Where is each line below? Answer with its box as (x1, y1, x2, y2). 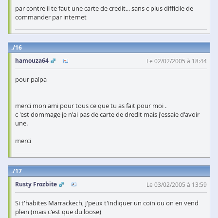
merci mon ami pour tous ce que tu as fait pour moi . (15, 101, 166, 110)
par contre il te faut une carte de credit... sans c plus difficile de (15, 4, 193, 13)
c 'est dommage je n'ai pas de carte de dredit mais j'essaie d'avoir (15, 110, 200, 119)
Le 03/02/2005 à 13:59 (146, 181, 207, 189)
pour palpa (15, 75, 47, 84)
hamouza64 (15, 56, 49, 65)
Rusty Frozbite (15, 180, 57, 189)
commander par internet (15, 13, 87, 22)
